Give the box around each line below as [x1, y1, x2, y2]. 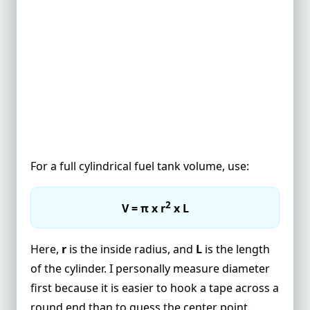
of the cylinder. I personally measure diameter [30, 260, 270, 276]
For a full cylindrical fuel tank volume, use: [30, 158, 249, 174]
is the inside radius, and [66, 241, 196, 257]
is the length [202, 241, 270, 257]
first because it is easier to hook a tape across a [30, 280, 279, 295]
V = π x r [121, 201, 165, 217]
